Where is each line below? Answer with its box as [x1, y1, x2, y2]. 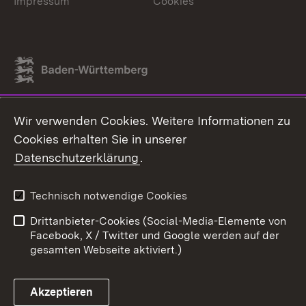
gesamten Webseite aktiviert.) [30, 243, 182, 256]
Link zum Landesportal [14, 70, 129, 84]
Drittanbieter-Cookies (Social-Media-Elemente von [30, 214, 286, 227]
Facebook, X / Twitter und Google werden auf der [30, 229, 279, 242]
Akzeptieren [30, 286, 93, 298]
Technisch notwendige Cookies [30, 189, 187, 202]
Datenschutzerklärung [15, 150, 139, 165]
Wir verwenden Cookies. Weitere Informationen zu [14, 113, 290, 128]
